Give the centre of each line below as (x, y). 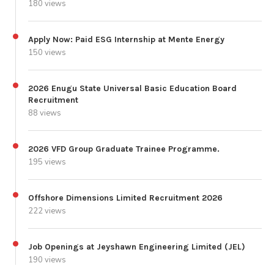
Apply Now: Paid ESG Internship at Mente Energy (126, 39)
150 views (47, 52)
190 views (47, 260)
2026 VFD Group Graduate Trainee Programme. (124, 149)
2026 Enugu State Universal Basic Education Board (132, 88)
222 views (47, 211)
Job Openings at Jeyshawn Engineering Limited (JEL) (137, 246)
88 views (45, 113)
